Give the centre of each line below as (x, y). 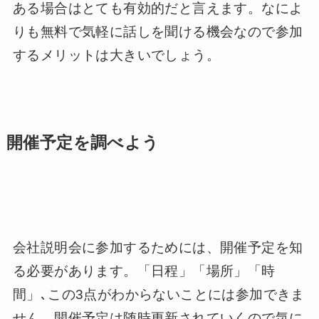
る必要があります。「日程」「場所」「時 (144, 271)
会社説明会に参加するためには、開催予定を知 (158, 248)
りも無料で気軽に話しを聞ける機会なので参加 (158, 32)
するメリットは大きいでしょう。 (116, 56)
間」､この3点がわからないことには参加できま (158, 295)
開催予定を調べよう (83, 142)
